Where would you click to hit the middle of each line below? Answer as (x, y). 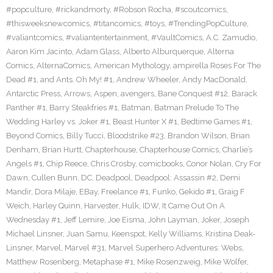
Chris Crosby (113, 164)
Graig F (232, 192)
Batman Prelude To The (197, 108)
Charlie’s (237, 150)
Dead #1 (21, 80)
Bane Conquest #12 (193, 94)
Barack (244, 94)
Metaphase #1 (108, 262)
